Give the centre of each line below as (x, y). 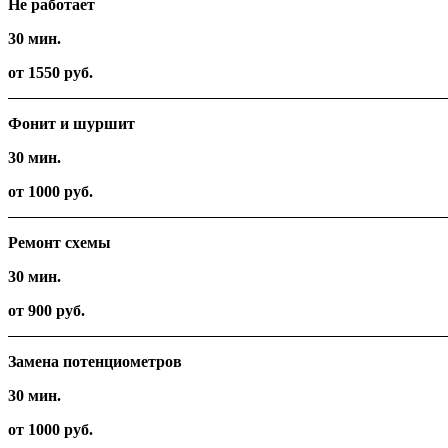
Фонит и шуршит (71, 124)
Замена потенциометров (95, 362)
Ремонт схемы (59, 243)
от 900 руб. (46, 311)
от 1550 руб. (50, 73)
